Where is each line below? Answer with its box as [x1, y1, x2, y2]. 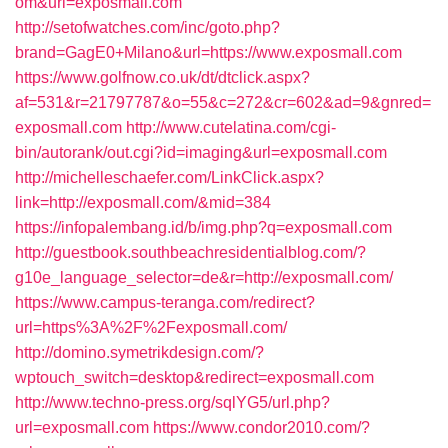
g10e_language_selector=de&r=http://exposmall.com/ [15, 269, 393, 286]
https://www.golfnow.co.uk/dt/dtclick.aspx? [15, 69, 310, 86]
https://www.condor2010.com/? [153, 419, 370, 436]
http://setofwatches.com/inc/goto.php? [15, 19, 280, 36]
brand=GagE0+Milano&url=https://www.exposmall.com [15, 44, 402, 61]
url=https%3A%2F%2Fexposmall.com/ [15, 319, 287, 336]
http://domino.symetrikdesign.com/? [15, 344, 264, 361]
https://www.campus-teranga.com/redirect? [15, 294, 315, 311]
